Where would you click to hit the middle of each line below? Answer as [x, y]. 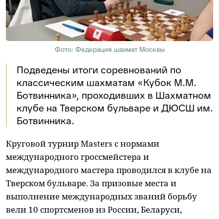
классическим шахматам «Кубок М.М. [107, 82]
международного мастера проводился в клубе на [109, 170]
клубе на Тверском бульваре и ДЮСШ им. [115, 108]
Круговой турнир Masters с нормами [83, 143]
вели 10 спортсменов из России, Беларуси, [94, 209]
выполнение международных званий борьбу [101, 196]
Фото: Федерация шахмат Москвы [109, 49]
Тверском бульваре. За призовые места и [91, 183]
